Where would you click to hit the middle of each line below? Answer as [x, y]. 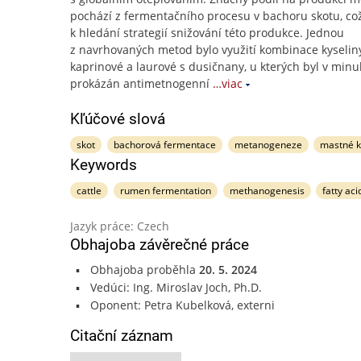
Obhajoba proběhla [144, 270]
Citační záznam [122, 336]
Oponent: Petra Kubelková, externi [182, 305]
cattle [89, 191]
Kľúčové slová [118, 119]
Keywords [104, 165]
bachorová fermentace [164, 145]
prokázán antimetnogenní [140, 83]
